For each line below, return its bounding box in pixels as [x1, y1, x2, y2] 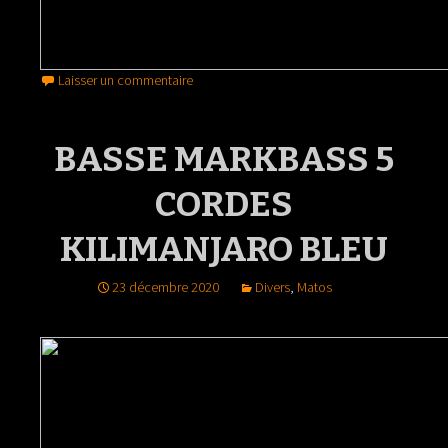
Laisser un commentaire [58, 70, 193, 89]
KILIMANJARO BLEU [60, 227, 388, 270]
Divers [255, 277, 290, 296]
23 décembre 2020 [112, 277, 219, 296]
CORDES [155, 182, 293, 225]
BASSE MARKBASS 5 [54, 137, 394, 180]
